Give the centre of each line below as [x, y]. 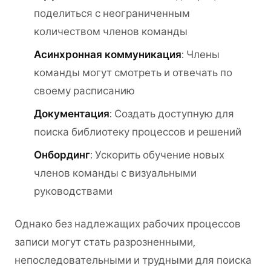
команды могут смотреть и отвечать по [133, 73]
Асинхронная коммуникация [108, 54]
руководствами [73, 191]
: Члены [201, 54]
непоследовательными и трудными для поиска [133, 260]
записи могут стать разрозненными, [105, 242]
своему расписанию [84, 91]
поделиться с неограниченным [112, 13]
